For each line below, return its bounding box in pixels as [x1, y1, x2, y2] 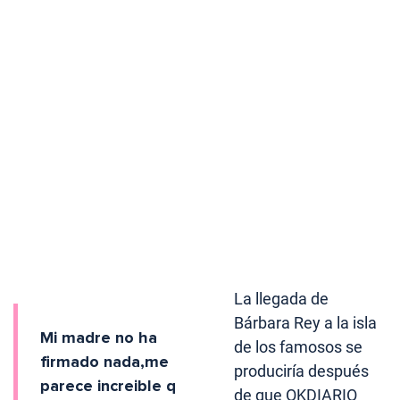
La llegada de [234, 289, 329, 309]
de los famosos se [234, 337, 363, 357]
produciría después [234, 362, 370, 381]
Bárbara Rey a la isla [234, 313, 378, 333]
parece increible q [40, 376, 176, 396]
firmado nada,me [40, 352, 169, 372]
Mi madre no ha [40, 328, 157, 348]
